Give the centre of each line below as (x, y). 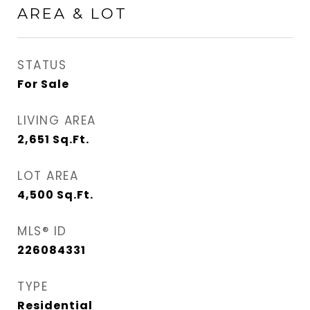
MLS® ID (42, 231)
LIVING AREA (57, 120)
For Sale (43, 84)
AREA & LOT (72, 13)
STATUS (42, 65)
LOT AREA (48, 176)
